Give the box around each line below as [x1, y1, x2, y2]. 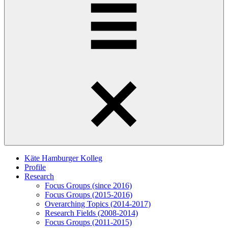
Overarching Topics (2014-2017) [45, 199, 151, 209]
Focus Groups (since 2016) [45, 181, 132, 190]
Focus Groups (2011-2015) [45, 218, 132, 227]
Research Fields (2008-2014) [45, 209, 138, 218]
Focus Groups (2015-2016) [45, 190, 132, 199]
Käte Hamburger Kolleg [24, 154, 102, 163]
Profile [24, 163, 46, 172]
